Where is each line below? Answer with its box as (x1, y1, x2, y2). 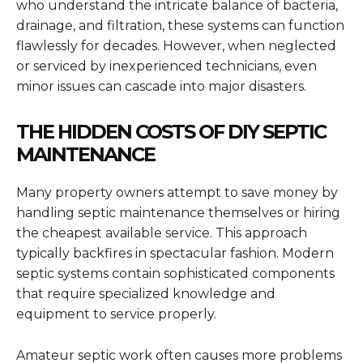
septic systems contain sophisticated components (16, 266, 335, 282)
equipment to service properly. (16, 306, 216, 322)
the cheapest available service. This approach (16, 225, 307, 241)
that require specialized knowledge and (16, 286, 275, 302)
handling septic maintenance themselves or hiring (16, 205, 340, 221)
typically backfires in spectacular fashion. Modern (16, 246, 334, 262)
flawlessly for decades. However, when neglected (16, 38, 336, 54)
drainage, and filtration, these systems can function (16, 18, 344, 34)
